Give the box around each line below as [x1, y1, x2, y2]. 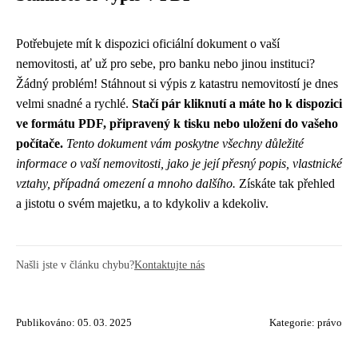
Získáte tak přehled [236, 177, 335, 190]
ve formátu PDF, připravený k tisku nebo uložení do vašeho [16, 117, 338, 130]
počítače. [16, 137, 63, 150]
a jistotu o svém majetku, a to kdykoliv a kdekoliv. [16, 197, 268, 210]
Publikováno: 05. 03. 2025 [16, 317, 132, 328]
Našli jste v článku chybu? [16, 258, 134, 271]
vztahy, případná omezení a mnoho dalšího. [16, 177, 236, 190]
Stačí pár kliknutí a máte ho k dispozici [132, 97, 342, 110]
